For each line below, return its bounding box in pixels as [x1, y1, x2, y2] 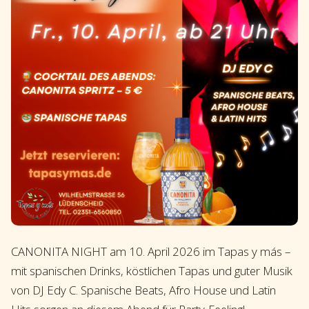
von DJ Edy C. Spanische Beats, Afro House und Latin [11, 281, 276, 298]
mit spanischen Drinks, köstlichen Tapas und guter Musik [11, 262, 292, 279]
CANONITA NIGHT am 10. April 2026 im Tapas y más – [11, 243, 290, 259]
